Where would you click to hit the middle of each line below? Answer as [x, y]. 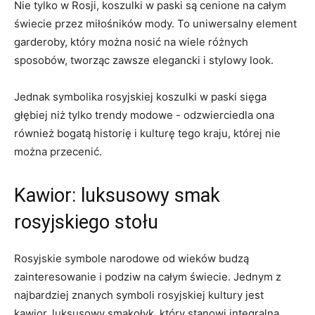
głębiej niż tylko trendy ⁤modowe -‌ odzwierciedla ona [144, 115]
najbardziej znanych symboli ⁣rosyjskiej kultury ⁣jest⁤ [139, 295]
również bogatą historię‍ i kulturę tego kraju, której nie [147, 133]
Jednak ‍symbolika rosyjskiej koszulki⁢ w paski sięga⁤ [140, 97]
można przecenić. [58, 152]
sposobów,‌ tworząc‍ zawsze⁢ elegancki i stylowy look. [144, 60]
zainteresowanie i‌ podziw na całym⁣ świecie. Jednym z [148, 277]
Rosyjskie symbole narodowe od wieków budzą [131, 258]
